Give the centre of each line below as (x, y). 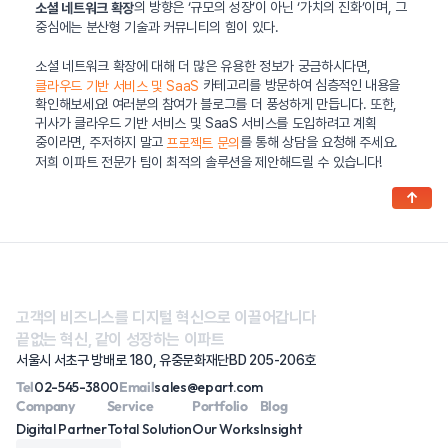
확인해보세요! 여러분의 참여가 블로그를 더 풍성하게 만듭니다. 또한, (216, 104)
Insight (280, 429)
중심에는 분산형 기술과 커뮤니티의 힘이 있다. (157, 26)
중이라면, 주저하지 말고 (101, 142)
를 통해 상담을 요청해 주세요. (319, 142)
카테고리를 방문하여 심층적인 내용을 (300, 84)
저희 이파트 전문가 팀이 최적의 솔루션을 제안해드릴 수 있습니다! (208, 162)
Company (45, 406)
